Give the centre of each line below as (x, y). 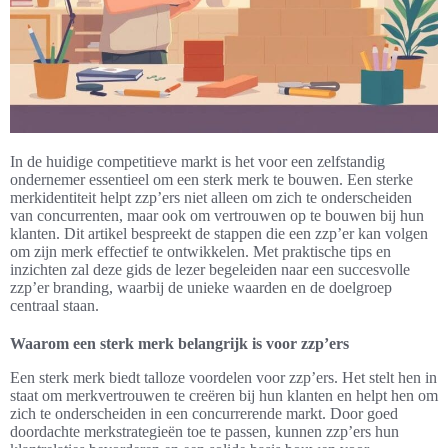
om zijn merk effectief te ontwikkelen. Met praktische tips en (200, 252)
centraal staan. (54, 306)
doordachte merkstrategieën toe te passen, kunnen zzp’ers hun (204, 432)
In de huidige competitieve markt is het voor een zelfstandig (197, 162)
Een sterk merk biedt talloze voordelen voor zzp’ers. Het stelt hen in (223, 378)
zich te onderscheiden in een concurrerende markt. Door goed (204, 414)
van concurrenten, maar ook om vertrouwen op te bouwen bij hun (217, 216)
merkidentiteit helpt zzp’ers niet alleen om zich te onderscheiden (211, 198)
